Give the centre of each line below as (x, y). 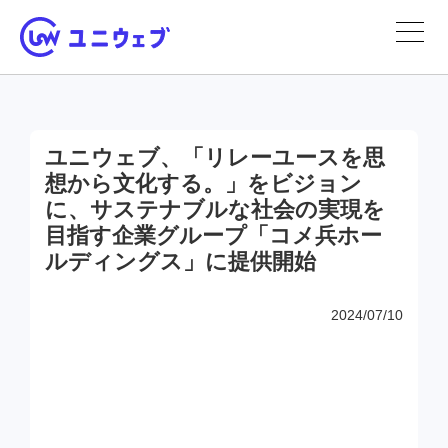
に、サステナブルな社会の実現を (215, 209)
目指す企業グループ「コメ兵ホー (213, 235)
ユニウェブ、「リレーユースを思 (215, 157)
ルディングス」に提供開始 (180, 261)
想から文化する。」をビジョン (203, 183)
